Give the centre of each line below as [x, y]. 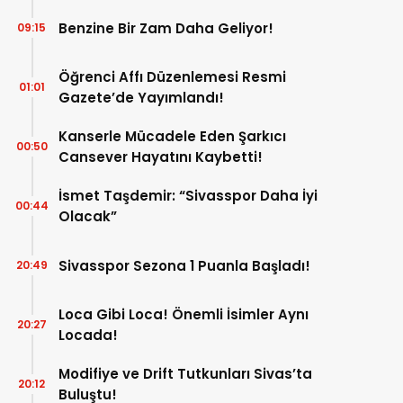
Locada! [88, 336]
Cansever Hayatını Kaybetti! [161, 157]
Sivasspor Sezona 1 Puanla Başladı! [184, 265]
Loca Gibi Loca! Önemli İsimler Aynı [184, 315]
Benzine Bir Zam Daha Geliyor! [166, 28]
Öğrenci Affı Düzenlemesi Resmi [172, 77]
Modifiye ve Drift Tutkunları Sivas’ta [185, 374]
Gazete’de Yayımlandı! [141, 98]
